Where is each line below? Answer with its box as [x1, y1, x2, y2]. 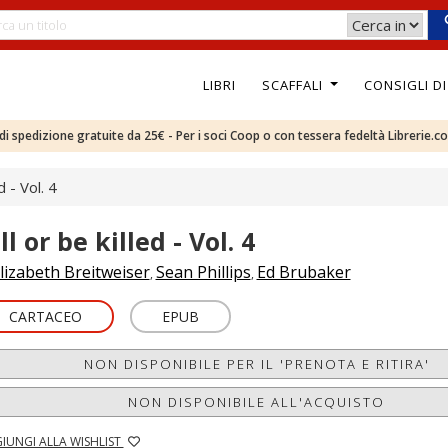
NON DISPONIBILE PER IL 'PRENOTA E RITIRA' [83, 355, 430, 373]
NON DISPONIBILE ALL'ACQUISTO [128, 393, 386, 411]
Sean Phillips [155, 261, 251, 283]
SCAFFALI [261, 75, 327, 94]
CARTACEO [8, 307, 82, 326]
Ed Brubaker [256, 261, 351, 283]
